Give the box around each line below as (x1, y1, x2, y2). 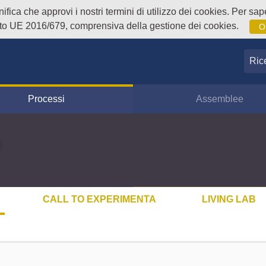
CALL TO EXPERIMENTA (43, 194, 157, 204)
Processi (27, 93, 65, 104)
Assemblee (196, 93, 244, 104)
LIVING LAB (201, 194, 256, 204)
